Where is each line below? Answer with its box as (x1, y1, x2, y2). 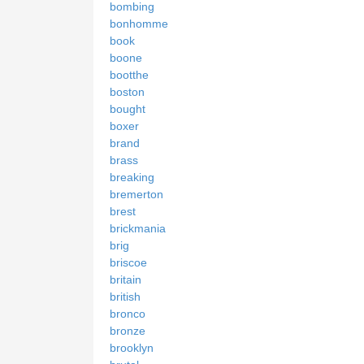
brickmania (110, 221, 166, 235)
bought (110, 102, 145, 115)
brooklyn (110, 340, 154, 354)
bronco (110, 306, 145, 320)
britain (110, 272, 141, 286)
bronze (110, 323, 145, 337)
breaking (110, 170, 154, 184)
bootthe (110, 67, 149, 81)
